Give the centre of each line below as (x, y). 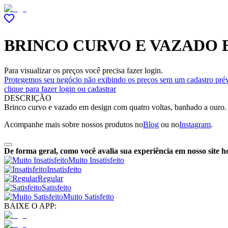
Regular (50, 178)
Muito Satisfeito (89, 196)
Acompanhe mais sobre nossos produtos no (74, 124)
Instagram (195, 124)
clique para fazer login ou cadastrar (60, 89)
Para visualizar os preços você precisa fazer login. (83, 70)
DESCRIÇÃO (28, 98)
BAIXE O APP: (30, 206)
